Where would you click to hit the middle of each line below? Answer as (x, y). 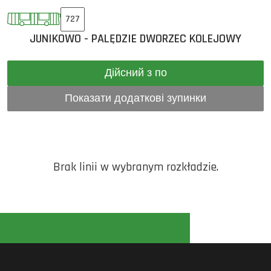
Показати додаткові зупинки (135, 98)
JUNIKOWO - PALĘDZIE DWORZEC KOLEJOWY (135, 39)
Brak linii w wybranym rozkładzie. (135, 167)
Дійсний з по (161, 73)
